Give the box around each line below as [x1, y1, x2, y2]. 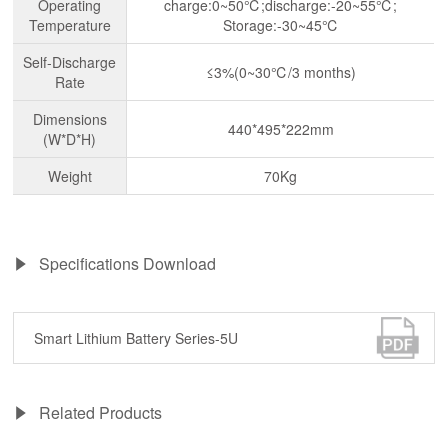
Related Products [39, 400, 163, 424]
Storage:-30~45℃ [222, 14, 339, 35]
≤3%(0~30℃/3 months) [205, 61, 356, 82]
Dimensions [32, 108, 107, 129]
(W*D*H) [43, 128, 97, 149]
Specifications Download [39, 251, 217, 275]
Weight [47, 165, 92, 186]
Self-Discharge [23, 51, 117, 72]
